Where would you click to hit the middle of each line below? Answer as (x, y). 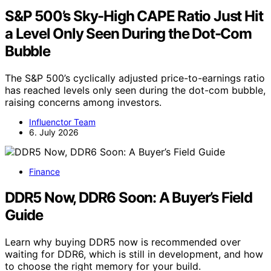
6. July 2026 (54, 132)
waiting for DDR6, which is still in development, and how (134, 254)
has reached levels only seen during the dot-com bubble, (135, 90)
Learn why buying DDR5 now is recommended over (123, 242)
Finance (44, 171)
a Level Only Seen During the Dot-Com (128, 33)
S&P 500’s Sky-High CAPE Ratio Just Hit (134, 16)
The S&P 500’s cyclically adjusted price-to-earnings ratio (135, 78)
